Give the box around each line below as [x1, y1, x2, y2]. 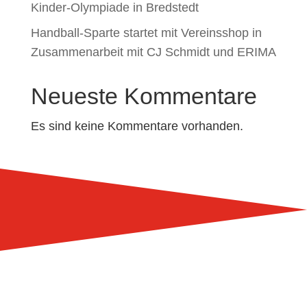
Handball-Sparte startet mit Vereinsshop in [30, 26, 262, 40]
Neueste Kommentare [30, 83, 257, 109]
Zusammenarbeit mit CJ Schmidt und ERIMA [30, 45, 276, 59]
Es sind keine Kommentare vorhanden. [30, 119, 243, 133]
